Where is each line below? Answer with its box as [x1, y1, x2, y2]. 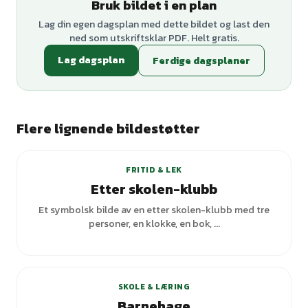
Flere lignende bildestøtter [16, 118, 200, 139]
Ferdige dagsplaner [152, 53, 250, 68]
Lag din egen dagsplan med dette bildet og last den [38, 16, 269, 32]
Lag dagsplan [57, 52, 124, 67]
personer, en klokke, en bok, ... [88, 216, 220, 231]
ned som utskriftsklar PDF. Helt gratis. [69, 30, 239, 45]
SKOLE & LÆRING [118, 281, 190, 292]
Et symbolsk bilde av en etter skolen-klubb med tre [38, 202, 269, 217]
